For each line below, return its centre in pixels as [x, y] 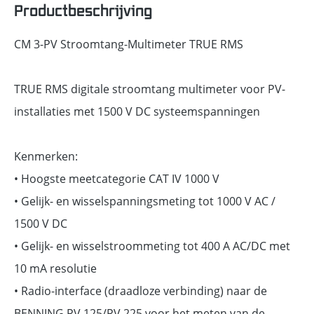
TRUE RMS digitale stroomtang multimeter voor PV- [150, 89]
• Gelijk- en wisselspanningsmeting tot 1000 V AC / [145, 201]
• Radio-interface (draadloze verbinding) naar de [141, 291]
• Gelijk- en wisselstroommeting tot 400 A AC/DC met [152, 246]
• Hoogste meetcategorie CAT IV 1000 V [117, 178]
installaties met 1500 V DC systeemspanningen [137, 111]
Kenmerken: [46, 156]
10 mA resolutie [55, 268]
